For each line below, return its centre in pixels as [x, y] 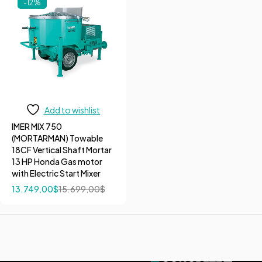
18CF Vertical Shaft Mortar [62, 149]
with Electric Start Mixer [56, 173]
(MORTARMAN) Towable [57, 138]
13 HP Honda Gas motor [57, 161]
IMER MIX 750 [37, 126]
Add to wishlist [73, 110]
